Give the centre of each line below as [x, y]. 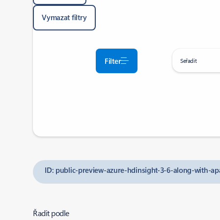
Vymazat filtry [65, 17]
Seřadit [188, 60]
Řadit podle [51, 213]
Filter [113, 61]
